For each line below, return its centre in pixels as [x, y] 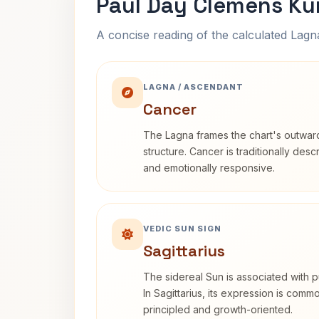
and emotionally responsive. [209, 168]
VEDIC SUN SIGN [182, 229]
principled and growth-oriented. [218, 309]
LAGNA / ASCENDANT [193, 87]
